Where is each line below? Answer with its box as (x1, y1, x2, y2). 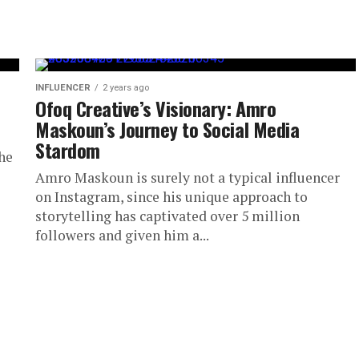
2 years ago (103, 82, 149, 93)
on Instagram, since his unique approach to (35, 187, 308, 206)
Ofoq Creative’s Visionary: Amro (35, 93, 276, 123)
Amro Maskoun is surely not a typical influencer (35, 167, 340, 187)
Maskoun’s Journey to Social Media (35, 114, 300, 143)
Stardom (35, 135, 100, 164)
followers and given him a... (35, 225, 209, 244)
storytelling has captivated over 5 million (35, 206, 300, 225)
